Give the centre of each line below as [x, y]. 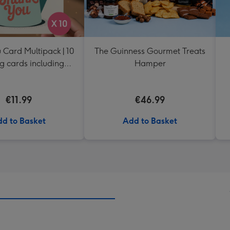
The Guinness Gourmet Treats [150, 51]
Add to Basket [150, 121]
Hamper [150, 63]
